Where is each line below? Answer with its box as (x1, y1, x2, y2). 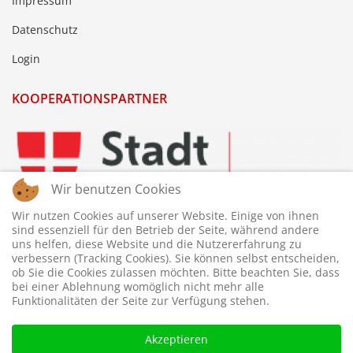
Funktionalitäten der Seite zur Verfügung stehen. (12, 293, 269, 308)
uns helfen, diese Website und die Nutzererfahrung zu (12, 236, 302, 251)
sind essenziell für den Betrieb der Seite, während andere (12, 222, 319, 237)
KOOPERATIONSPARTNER (12, 90, 167, 108)
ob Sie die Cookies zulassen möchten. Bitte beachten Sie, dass (12, 265, 340, 280)
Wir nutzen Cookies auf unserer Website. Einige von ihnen (12, 208, 319, 223)
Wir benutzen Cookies (51, 180, 181, 198)
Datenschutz (12, 22, 78, 38)
